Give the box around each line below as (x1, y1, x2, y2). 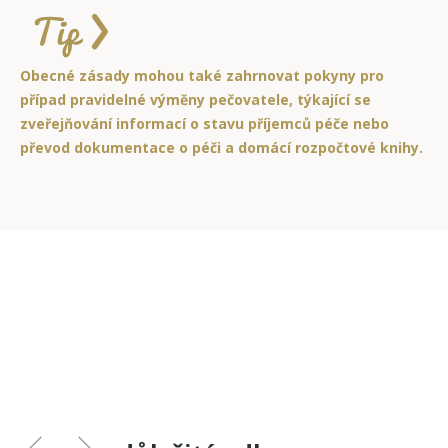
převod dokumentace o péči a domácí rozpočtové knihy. (20, 137, 423, 157)
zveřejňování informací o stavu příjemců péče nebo (20, 113, 389, 133)
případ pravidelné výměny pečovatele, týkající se (20, 89, 371, 109)
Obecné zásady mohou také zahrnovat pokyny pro (20, 65, 384, 85)
